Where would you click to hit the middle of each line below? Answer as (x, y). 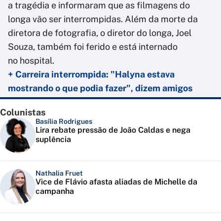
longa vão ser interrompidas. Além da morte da (103, 19)
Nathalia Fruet (59, 173)
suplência (53, 140)
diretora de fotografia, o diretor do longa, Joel (100, 33)
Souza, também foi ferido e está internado (93, 47)
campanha (55, 191)
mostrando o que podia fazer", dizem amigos (100, 88)
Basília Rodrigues (64, 122)
